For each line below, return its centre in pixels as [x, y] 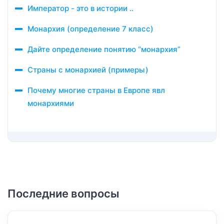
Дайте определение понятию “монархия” [104, 49]
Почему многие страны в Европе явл [96, 90]
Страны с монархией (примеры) [88, 70]
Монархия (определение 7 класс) [90, 29]
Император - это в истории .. [80, 8]
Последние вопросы [63, 193]
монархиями [51, 103]
